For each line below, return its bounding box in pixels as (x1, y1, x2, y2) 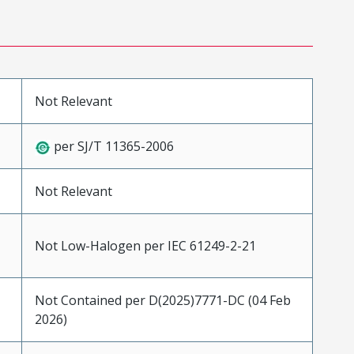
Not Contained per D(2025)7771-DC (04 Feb (34, 292, 291, 309)
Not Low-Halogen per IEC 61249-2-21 (34, 237, 256, 254)
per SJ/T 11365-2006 (50, 137, 174, 155)
